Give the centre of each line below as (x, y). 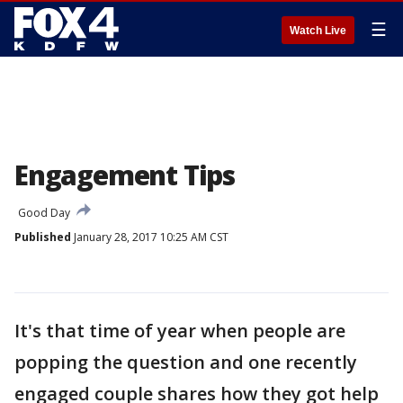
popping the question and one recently (186, 362)
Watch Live (318, 31)
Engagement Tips (125, 175)
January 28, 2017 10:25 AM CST (150, 237)
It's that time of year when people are (180, 331)
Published (43, 237)
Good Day (44, 213)
